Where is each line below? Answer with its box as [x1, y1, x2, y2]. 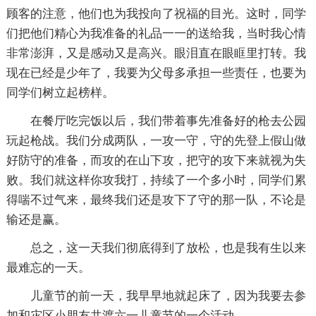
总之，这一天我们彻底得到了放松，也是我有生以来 [30, 241, 306, 255]
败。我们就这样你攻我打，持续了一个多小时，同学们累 [6, 174, 306, 187]
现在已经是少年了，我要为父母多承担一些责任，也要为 [6, 66, 306, 80]
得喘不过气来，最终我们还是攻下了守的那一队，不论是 [6, 193, 306, 207]
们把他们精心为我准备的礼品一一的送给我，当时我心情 [6, 27, 306, 40]
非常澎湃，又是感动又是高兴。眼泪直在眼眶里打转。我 [6, 47, 306, 60]
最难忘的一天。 [6, 261, 90, 274]
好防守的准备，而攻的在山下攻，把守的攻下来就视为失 [6, 154, 306, 167]
